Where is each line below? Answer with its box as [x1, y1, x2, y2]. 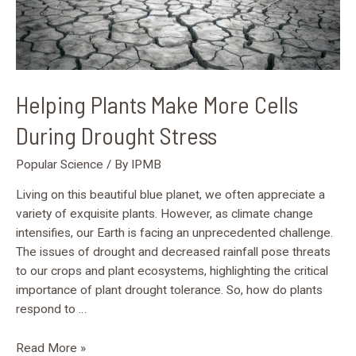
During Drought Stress [16, 120, 217, 149]
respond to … [16, 302, 87, 316]
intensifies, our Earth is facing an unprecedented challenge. [16, 226, 333, 240]
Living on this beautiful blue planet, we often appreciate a [16, 188, 325, 202]
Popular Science [16, 157, 103, 172]
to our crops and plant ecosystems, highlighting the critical [16, 264, 328, 278]
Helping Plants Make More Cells [16, 89, 298, 118]
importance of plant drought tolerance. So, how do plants [16, 283, 323, 297]
